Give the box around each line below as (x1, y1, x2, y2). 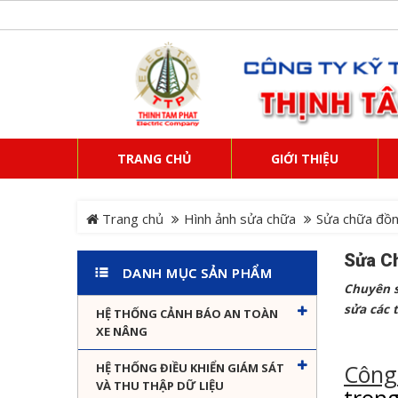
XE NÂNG (96, 323, 147, 340)
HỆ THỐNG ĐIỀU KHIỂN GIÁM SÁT (96, 360, 284, 377)
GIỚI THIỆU (271, 150, 338, 168)
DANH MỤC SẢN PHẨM (122, 264, 273, 283)
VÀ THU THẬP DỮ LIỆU (96, 378, 224, 394)
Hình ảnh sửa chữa (184, 210, 296, 228)
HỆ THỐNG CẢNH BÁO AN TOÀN (96, 306, 278, 322)
